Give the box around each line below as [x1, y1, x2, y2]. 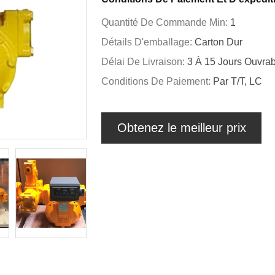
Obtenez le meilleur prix [117, 121, 246, 134]
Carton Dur [195, 37, 242, 47]
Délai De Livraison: [101, 56, 187, 67]
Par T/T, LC [213, 76, 262, 87]
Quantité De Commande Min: [101, 17, 230, 28]
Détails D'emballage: [101, 37, 195, 47]
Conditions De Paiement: [101, 76, 213, 87]
